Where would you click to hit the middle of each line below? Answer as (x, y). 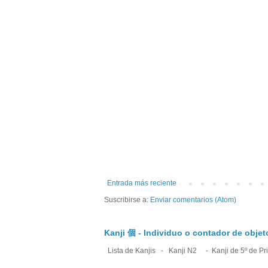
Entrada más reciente (142, 183)
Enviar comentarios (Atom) (193, 200)
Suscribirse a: (127, 200)
